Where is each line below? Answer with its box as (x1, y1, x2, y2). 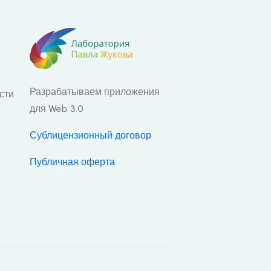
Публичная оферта (30, 156, 116, 168)
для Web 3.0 (30, 103, 84, 114)
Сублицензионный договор (30, 129, 152, 141)
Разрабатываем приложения (30, 86, 160, 97)
